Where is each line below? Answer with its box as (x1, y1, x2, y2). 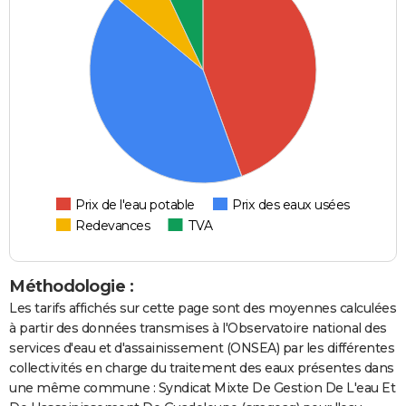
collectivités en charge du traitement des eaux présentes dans (9, 359, 394, 376)
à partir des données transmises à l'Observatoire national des (9, 319, 387, 336)
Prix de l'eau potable (75, 196, 195, 213)
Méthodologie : (9, 275, 133, 296)
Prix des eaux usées (232, 196, 350, 213)
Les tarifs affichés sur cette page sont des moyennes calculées (9, 299, 396, 316)
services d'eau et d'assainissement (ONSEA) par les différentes (9, 339, 394, 356)
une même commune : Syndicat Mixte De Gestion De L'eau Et (9, 379, 395, 396)
